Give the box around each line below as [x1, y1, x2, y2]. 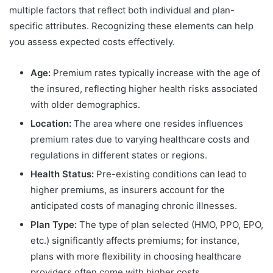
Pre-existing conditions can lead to [94, 168, 247, 180]
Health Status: [30, 168, 94, 180]
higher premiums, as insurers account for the [30, 184, 225, 196]
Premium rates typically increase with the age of [51, 67, 260, 79]
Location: [30, 118, 71, 130]
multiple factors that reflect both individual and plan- [9, 4, 235, 16]
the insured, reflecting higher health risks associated [30, 83, 258, 95]
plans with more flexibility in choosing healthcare [30, 250, 241, 263]
